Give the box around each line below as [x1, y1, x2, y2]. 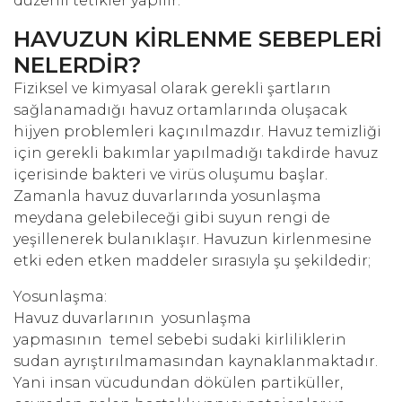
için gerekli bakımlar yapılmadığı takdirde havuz [13, 144, 378, 162]
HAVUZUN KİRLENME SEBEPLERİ [13, 25, 382, 53]
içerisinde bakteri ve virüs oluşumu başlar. [13, 166, 328, 184]
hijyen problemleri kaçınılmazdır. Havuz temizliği [13, 123, 381, 141]
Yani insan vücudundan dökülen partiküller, [13, 374, 343, 392]
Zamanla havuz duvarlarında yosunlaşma [13, 188, 321, 205]
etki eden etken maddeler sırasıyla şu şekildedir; [13, 252, 371, 270]
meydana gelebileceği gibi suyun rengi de [13, 209, 330, 227]
